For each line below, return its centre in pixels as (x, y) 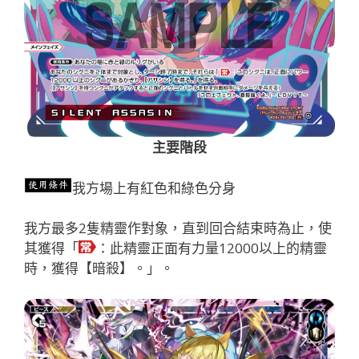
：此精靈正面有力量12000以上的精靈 (212, 248)
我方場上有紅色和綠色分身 (154, 188)
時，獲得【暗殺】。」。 (99, 268)
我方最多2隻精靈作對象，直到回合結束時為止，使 (178, 228)
